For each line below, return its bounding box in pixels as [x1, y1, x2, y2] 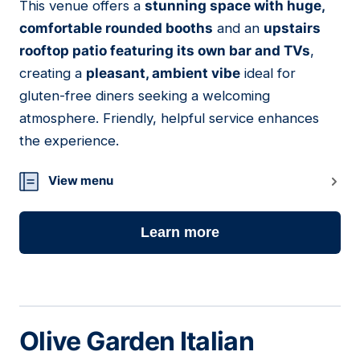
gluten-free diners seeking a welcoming [19, 88, 270, 104]
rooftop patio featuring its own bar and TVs [19, 43, 310, 59]
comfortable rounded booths [19, 20, 213, 37]
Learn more [141, 224, 219, 241]
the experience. [19, 133, 119, 149]
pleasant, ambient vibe [86, 65, 240, 82]
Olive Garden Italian [19, 325, 255, 358]
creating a [19, 65, 86, 82]
